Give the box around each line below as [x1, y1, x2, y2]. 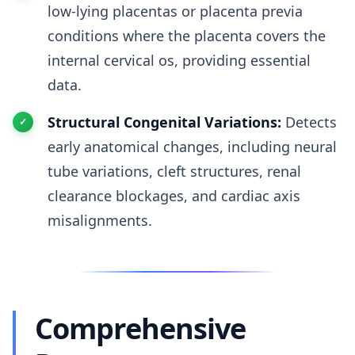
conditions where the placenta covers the [48, 26, 326, 45]
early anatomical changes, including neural [48, 137, 337, 156]
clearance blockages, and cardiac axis [48, 186, 300, 205]
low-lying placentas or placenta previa [48, 2, 303, 21]
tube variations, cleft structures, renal [48, 162, 301, 181]
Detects [281, 113, 337, 132]
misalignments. [48, 211, 152, 230]
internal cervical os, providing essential [48, 51, 311, 70]
